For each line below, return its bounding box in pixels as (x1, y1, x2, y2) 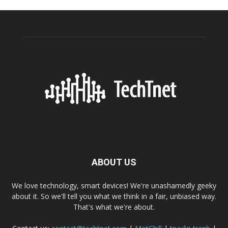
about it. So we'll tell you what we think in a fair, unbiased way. (12, 191, 216, 201)
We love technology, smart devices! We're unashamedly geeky (12, 180, 216, 190)
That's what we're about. (73, 202, 155, 212)
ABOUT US (92, 156, 136, 167)
